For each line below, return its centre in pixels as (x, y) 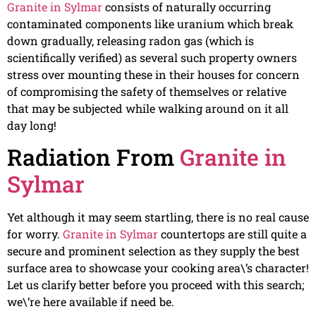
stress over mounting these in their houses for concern (153, 74)
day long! (32, 125)
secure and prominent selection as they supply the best (153, 250)
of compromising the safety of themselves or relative (147, 91)
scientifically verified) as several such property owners (152, 57)
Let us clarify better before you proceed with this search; (156, 284)
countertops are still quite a (232, 233)
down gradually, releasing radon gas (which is (130, 40)
